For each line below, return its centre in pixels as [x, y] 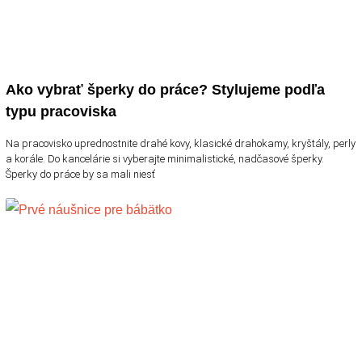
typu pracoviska [61, 111]
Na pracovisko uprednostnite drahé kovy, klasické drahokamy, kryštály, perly [181, 143]
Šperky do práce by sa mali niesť [80, 174]
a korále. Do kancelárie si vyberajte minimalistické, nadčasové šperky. [165, 158]
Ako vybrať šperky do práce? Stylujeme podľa [165, 89]
